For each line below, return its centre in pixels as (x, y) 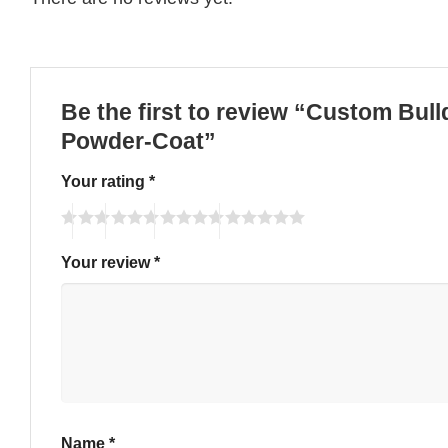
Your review (107, 261)
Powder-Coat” (141, 141)
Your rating (105, 181)
